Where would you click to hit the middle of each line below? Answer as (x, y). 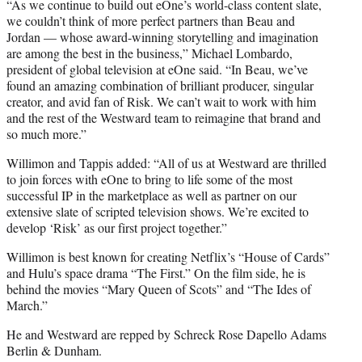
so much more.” (46, 134)
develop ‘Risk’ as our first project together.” (117, 228)
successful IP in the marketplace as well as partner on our (152, 196)
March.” (27, 305)
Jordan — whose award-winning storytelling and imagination (162, 37)
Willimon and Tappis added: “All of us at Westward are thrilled (166, 163)
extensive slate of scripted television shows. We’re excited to (158, 212)
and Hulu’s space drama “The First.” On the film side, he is (156, 273)
